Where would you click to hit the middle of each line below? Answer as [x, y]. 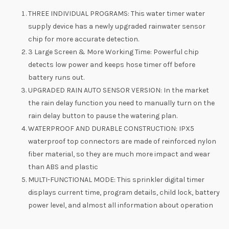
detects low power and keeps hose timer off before [112, 64]
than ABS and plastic [63, 167]
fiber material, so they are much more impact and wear [119, 154]
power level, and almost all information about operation [121, 205]
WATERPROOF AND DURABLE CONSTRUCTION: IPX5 [111, 128]
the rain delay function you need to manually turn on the [121, 103]
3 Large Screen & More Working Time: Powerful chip [113, 52]
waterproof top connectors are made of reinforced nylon [122, 141]
